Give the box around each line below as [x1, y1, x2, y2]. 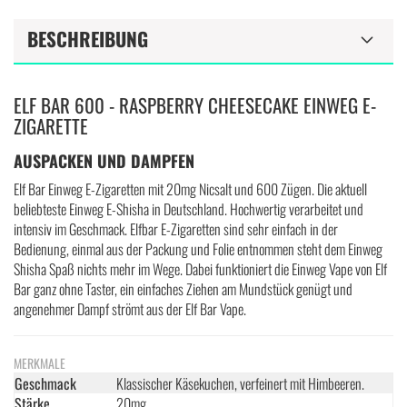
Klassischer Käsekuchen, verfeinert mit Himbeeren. [116, 372, 364, 394]
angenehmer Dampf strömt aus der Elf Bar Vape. [14, 298, 246, 320]
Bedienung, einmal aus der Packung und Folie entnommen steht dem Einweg [14, 238, 382, 260]
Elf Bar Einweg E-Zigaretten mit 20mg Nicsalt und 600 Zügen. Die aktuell [14, 178, 367, 200]
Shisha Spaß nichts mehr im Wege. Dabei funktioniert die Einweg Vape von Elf [14, 258, 387, 280]
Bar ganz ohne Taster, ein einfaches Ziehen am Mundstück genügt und [14, 278, 352, 300]
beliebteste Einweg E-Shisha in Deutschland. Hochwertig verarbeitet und [14, 198, 363, 220]
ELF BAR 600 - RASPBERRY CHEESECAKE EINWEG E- [14, 91, 376, 119]
